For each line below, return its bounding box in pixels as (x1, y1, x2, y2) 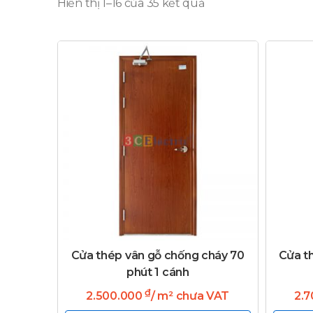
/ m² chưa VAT (151, 289, 230, 303)
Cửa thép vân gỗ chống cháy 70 (71, 249, 245, 262)
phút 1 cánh (126, 265, 189, 279)
